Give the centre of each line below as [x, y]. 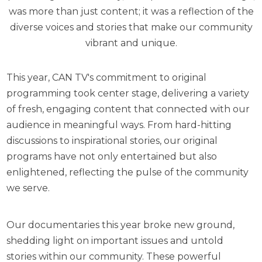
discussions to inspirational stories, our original [112, 141]
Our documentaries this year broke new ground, [121, 225]
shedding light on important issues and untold [115, 241]
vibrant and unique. [131, 43]
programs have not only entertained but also [112, 157]
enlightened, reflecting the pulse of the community [128, 173]
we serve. [28, 188]
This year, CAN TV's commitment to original [107, 78]
